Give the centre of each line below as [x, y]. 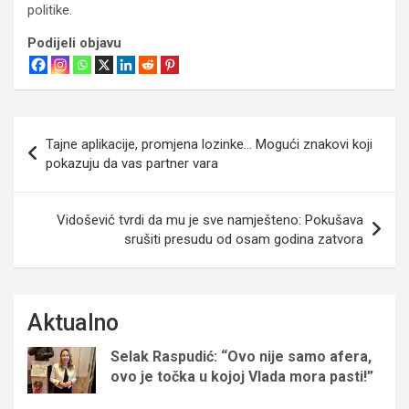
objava [47, 159]
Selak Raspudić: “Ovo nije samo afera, [241, 356]
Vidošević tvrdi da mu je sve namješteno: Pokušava [210, 220]
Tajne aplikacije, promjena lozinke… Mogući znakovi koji [209, 144]
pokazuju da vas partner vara [132, 163]
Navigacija [68, 130]
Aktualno [73, 322]
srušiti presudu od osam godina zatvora [244, 239]
